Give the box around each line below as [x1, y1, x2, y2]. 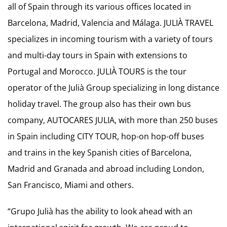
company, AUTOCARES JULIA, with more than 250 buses [8, 115, 218, 126]
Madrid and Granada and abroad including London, [8, 163, 204, 174]
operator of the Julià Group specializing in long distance [8, 82, 219, 93]
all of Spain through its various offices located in [8, 1, 191, 12]
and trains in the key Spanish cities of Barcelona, [8, 147, 192, 158]
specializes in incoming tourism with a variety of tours [8, 33, 213, 45]
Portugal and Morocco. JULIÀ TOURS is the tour [8, 66, 186, 77]
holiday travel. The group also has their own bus [8, 98, 191, 109]
